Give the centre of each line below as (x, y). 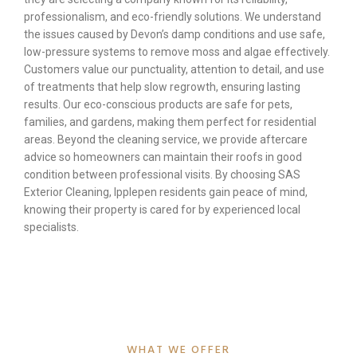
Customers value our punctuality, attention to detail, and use (174, 70)
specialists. (51, 228)
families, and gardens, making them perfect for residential (170, 122)
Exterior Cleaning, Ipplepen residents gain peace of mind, (166, 192)
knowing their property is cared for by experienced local (162, 210)
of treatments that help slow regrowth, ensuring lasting (162, 87)
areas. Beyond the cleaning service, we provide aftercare (166, 140)
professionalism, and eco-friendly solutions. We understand (173, 17)
